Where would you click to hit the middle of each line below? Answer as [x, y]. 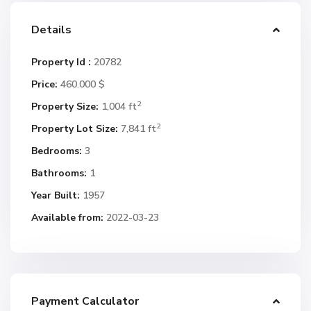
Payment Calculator [85, 301]
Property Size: [65, 107]
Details [51, 30]
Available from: [67, 218]
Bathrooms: [59, 173]
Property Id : [61, 62]
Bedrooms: [57, 151]
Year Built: [56, 195]
